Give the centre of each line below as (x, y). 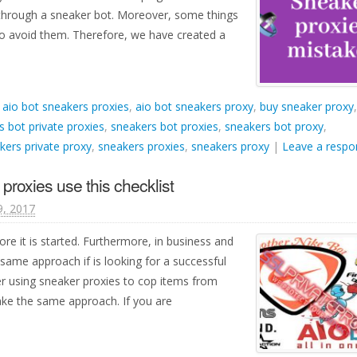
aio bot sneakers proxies (66, 106)
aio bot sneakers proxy (194, 106)
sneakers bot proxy (274, 126)
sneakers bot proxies (165, 126)
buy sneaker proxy (307, 106)
